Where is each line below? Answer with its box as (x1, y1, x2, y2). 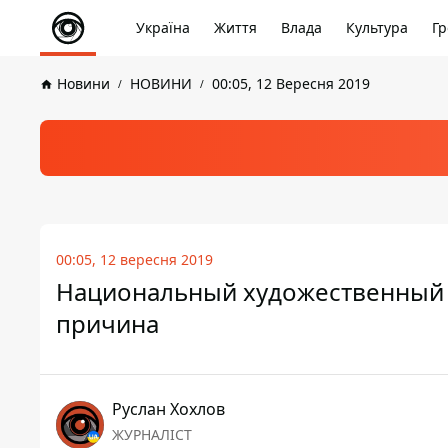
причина (56, 307, 159, 340)
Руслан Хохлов (112, 398, 225, 420)
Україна (136, 18, 190, 37)
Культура (346, 18, 408, 37)
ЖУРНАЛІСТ (112, 425, 192, 444)
